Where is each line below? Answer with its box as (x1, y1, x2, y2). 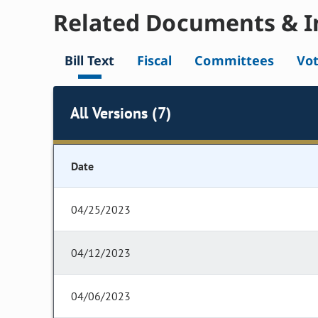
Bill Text (65, 52, 115, 70)
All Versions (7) (70, 102, 171, 123)
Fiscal (137, 52, 172, 70)
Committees (194, 52, 274, 70)
